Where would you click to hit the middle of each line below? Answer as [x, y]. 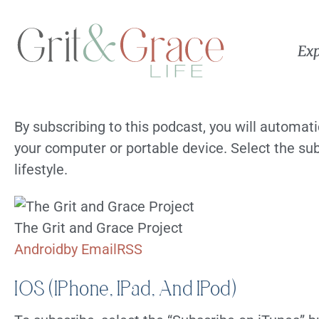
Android [39, 250]
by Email [90, 250]
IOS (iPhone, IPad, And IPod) [125, 288]
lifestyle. [41, 170]
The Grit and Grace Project [99, 228]
